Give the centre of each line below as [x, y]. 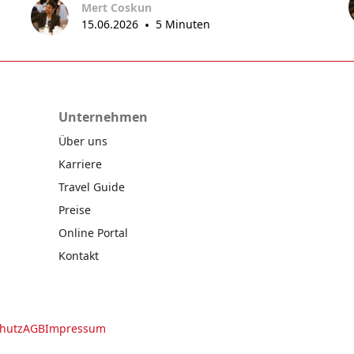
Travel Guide [92, 187]
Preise [75, 210]
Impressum [75, 328]
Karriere [80, 164]
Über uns [83, 141]
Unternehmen [103, 117]
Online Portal [93, 233]
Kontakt [79, 256]
